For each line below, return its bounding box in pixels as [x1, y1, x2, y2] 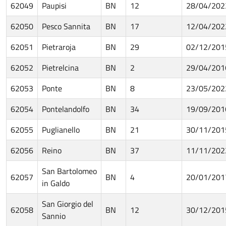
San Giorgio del [42, 197, 93, 210]
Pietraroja [42, 40, 76, 53]
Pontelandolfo [42, 102, 89, 115]
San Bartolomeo [42, 164, 97, 177]
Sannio [42, 209, 66, 222]
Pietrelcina [42, 61, 79, 74]
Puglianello [42, 123, 80, 136]
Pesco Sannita [42, 20, 90, 32]
